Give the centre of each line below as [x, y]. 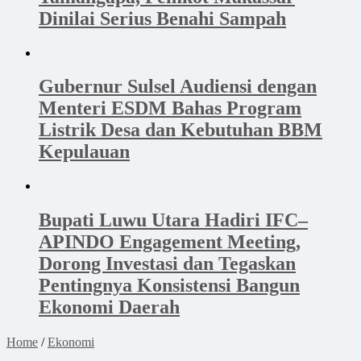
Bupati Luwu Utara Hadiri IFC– [173, 220]
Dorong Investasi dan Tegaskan [167, 264]
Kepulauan [84, 152]
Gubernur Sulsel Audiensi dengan [178, 87]
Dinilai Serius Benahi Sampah [162, 18]
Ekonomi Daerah [109, 307]
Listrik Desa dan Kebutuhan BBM [180, 130]
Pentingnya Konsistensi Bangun [169, 286]
